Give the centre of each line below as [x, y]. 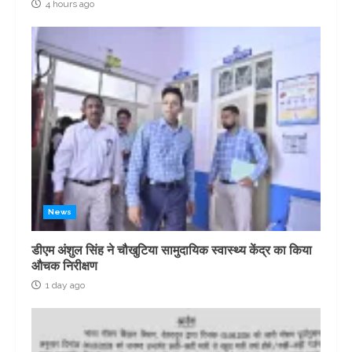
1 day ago [64, 285]
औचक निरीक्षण [64, 266]
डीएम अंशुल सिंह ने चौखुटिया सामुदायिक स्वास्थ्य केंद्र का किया [172, 250]
